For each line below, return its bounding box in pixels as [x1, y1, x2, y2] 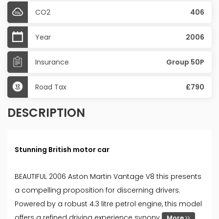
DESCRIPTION [7, 105, 85, 121]
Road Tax [35, 82, 66, 92]
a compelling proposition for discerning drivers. [15, 185, 180, 196]
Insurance [35, 57, 69, 67]
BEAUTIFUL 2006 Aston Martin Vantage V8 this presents [15, 172, 201, 182]
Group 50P [166, 57, 204, 67]
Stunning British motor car [15, 145, 109, 155]
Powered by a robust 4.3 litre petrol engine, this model [15, 199, 202, 209]
